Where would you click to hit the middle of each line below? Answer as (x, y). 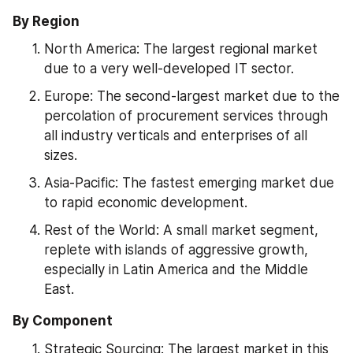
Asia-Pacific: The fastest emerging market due (189, 183)
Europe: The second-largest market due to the (192, 96)
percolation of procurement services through (186, 116)
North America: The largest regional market (181, 49)
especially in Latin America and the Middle (176, 269)
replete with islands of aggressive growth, (176, 250)
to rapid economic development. (146, 203)
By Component (63, 321)
